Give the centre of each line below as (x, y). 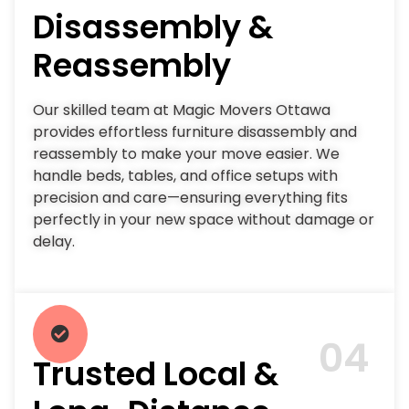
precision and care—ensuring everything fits (190, 197)
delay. (54, 241)
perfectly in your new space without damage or (204, 219)
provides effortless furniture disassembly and (195, 131)
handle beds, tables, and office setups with (185, 175)
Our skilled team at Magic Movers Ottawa (182, 110)
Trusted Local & (156, 374)
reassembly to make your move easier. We (186, 153)
